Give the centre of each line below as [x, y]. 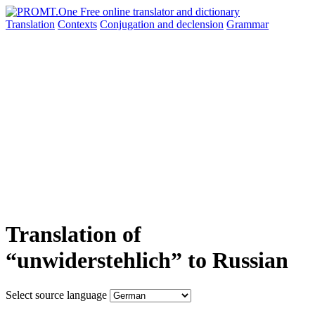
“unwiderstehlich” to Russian [147, 261]
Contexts [77, 24]
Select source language [56, 295]
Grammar [247, 24]
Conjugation [129, 24]
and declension [191, 24]
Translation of [73, 234]
